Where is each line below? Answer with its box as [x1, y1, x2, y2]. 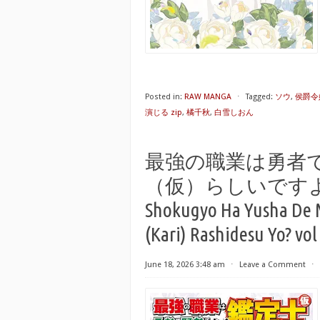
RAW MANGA [184, 92, 231, 101]
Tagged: [246, 92, 273, 101]
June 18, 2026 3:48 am [145, 260, 225, 269]
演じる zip [145, 108, 182, 117]
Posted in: [145, 92, 182, 101]
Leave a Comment [239, 260, 306, 269]
